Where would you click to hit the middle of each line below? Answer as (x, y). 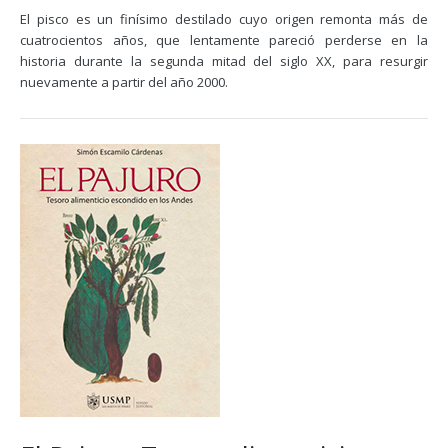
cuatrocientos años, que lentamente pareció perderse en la (224, 40)
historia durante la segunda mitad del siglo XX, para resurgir (224, 61)
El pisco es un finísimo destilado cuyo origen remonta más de (224, 19)
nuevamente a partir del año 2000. (124, 82)
